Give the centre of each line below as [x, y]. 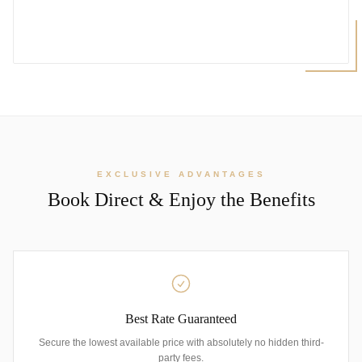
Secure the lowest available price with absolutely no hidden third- [181, 342]
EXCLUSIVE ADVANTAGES [181, 174]
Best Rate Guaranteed [181, 318]
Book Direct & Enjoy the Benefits [181, 199]
